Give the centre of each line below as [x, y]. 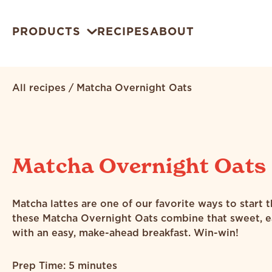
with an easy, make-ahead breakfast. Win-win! [125, 233]
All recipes [39, 88]
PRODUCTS [46, 32]
